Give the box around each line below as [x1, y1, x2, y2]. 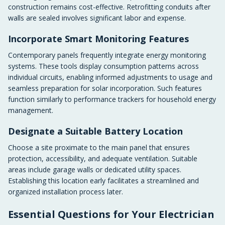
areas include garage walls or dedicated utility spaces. [8, 165, 181, 174]
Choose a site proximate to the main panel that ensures [8, 143, 190, 152]
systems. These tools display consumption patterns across [8, 61, 199, 71]
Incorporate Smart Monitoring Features [8, 33, 189, 45]
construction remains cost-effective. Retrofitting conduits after [8, 2, 210, 12]
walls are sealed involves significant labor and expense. [8, 13, 186, 23]
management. [8, 105, 53, 115]
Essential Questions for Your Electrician [8, 207, 214, 221]
